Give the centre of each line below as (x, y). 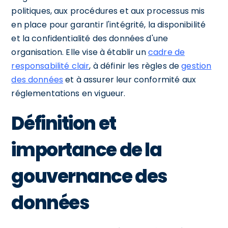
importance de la (87, 150)
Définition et (64, 123)
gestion (196, 66)
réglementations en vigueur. (68, 93)
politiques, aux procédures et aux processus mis (108, 11)
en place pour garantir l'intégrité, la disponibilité (109, 24)
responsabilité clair (50, 66)
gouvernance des (89, 176)
